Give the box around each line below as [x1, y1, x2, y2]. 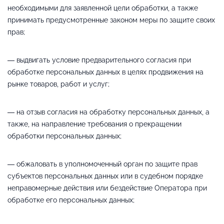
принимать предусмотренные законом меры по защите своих [7, 15, 215, 24]
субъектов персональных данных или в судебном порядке [7, 171, 203, 180]
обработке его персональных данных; [7, 195, 134, 204]
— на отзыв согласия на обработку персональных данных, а [7, 107, 209, 116]
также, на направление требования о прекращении [7, 119, 181, 128]
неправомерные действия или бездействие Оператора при [7, 183, 207, 192]
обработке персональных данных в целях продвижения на [7, 67, 203, 76]
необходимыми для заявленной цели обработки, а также [7, 3, 198, 12]
